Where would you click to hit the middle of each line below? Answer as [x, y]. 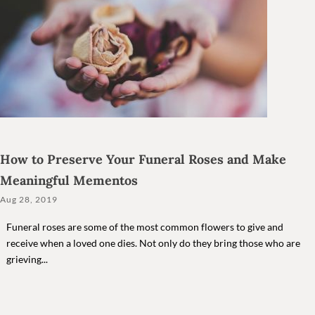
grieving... [27, 259]
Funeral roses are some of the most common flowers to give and [144, 227]
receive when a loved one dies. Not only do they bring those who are [153, 243]
